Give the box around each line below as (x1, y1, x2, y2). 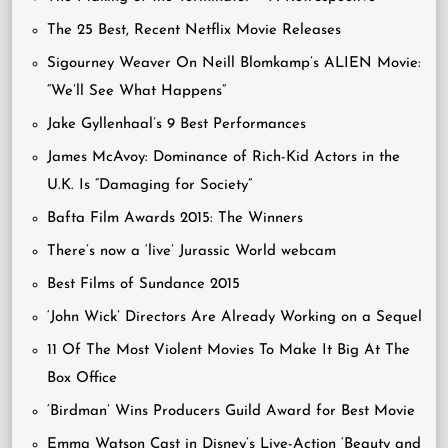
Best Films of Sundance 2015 (47, 277, 240, 293)
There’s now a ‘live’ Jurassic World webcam (47, 244, 336, 260)
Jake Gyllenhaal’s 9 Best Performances (47, 117, 306, 133)
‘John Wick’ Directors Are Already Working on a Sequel (47, 310, 422, 326)
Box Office (47, 371, 117, 387)
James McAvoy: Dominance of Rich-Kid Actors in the (47, 150, 400, 166)
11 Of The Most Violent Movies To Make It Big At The (47, 343, 410, 359)
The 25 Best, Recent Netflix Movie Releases (47, 23, 341, 39)
